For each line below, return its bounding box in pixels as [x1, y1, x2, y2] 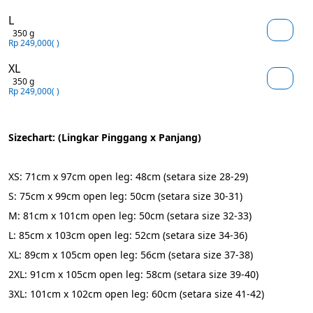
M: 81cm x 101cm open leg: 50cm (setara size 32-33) [8, 209, 252, 222]
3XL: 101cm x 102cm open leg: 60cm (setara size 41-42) [8, 287, 264, 300]
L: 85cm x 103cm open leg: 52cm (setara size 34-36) [8, 228, 247, 242]
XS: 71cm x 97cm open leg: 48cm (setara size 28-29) [8, 170, 248, 183]
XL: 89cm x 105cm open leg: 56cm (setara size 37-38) [8, 248, 253, 261]
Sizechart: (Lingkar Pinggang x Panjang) [8, 131, 201, 144]
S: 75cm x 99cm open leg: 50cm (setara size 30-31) [8, 189, 242, 203]
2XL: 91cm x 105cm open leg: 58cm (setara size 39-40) [8, 268, 259, 281]
